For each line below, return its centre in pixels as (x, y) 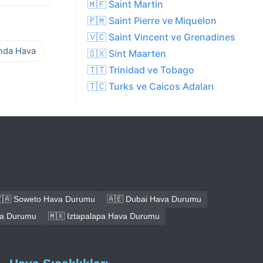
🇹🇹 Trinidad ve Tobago (141, 70)
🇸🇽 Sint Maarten (127, 54)
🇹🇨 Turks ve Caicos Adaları (151, 87)
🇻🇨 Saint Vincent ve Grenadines (161, 37)
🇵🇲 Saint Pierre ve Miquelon (152, 21)
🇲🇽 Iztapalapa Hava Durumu (104, 216)
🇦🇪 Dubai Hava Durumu (154, 199)
